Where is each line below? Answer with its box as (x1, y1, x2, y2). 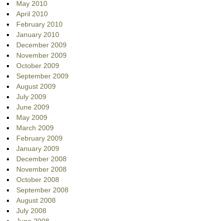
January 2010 (16, 31, 60, 39)
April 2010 (16, 10, 48, 18)
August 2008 (16, 196, 56, 205)
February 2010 (16, 20, 63, 29)
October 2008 (16, 176, 60, 184)
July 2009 (16, 93, 47, 101)
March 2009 (16, 124, 54, 132)
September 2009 (16, 72, 69, 80)
